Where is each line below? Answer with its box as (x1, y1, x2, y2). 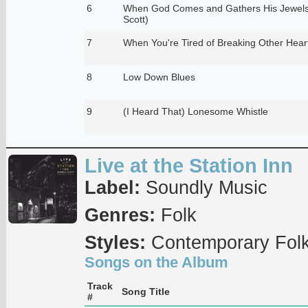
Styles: (84, 232, 146, 253)
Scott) (122, 13, 148, 25)
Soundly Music (140, 177, 267, 198)
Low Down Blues (122, 71, 195, 82)
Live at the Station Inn (84, 154, 293, 177)
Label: (84, 177, 140, 198)
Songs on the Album (84, 253, 228, 271)
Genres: (84, 204, 155, 225)
